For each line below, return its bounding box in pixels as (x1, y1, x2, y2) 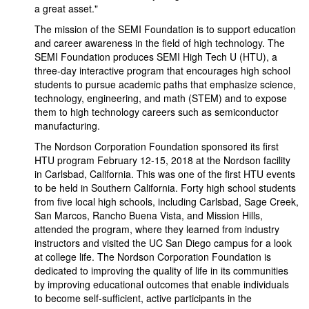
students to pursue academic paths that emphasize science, (34, 77, 296, 91)
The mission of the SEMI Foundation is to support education (34, 22, 296, 36)
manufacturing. (34, 119, 100, 132)
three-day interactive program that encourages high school (34, 63, 290, 77)
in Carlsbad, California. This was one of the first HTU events (34, 167, 295, 181)
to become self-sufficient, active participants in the (34, 291, 252, 305)
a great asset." (34, 1, 98, 15)
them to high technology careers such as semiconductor (34, 105, 279, 119)
